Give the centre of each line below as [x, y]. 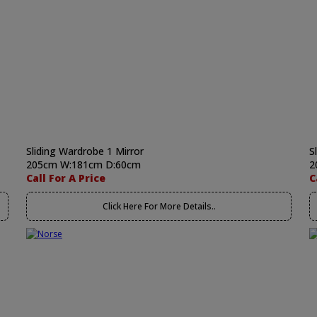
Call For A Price [66, 178]
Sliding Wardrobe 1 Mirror [85, 151]
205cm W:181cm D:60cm [83, 165]
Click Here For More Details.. [159, 206]
